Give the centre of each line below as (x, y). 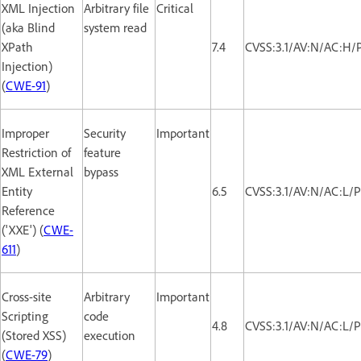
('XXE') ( (23, 229)
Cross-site (27, 296)
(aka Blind (28, 27)
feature (102, 152)
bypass (101, 171)
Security (105, 133)
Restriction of (36, 152)
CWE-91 (26, 85)
